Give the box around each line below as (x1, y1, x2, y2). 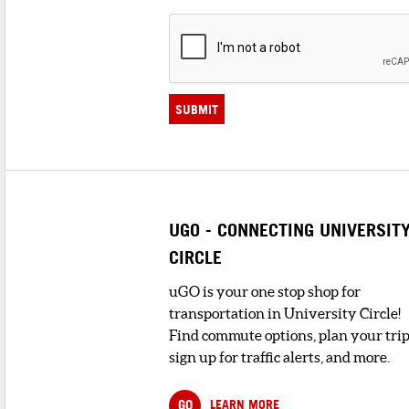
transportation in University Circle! (169, 305, 401, 322)
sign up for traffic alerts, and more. (169, 349, 390, 366)
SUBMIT (175, 100, 218, 118)
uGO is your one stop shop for (169, 283, 361, 300)
